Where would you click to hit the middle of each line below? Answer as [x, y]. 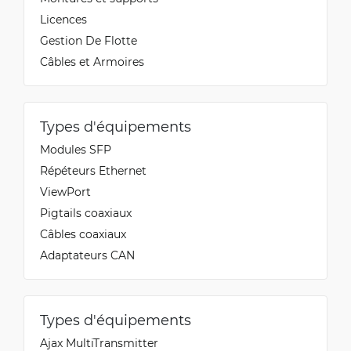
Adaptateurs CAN [87, 255]
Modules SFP [76, 149]
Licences [63, 19]
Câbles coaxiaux [83, 233]
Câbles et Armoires [92, 61]
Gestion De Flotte [89, 40]
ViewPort [65, 191]
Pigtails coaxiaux [86, 212]
